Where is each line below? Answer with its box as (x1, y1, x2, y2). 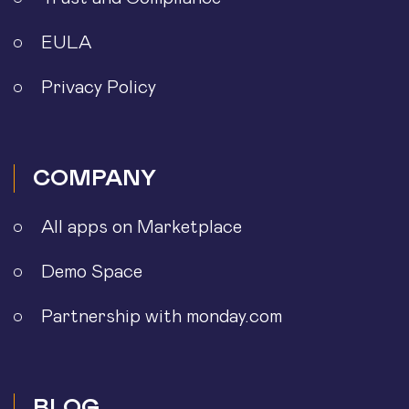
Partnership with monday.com (41, 308, 282, 326)
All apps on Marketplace (41, 218, 242, 236)
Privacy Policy (41, 79, 156, 97)
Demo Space (41, 263, 142, 281)
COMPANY (33, 167, 156, 190)
